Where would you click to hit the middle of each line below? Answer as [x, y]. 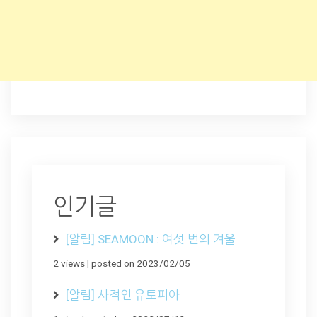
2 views [69, 263]
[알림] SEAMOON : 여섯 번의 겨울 [151, 239]
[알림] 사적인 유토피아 [123, 295]
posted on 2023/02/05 [141, 263]
